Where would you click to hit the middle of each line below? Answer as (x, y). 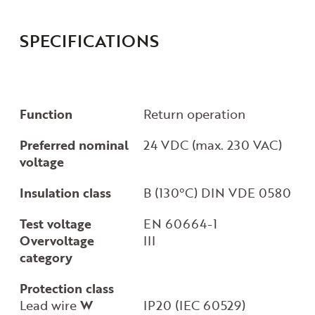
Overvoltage (57, 240)
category (46, 257)
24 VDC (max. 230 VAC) (213, 144)
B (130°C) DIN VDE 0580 (218, 192)
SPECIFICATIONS (89, 40)
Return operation (195, 114)
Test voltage (55, 223)
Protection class (66, 288)
